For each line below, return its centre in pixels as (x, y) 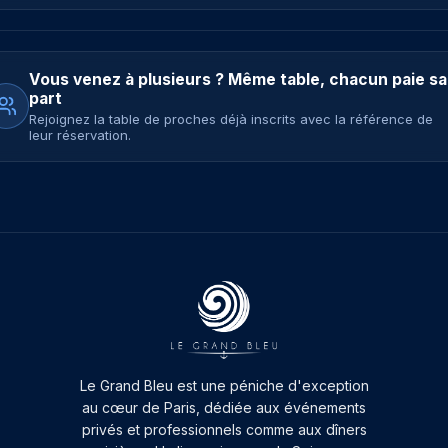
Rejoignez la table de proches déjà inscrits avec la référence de (231, 118)
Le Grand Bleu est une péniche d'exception (224, 385)
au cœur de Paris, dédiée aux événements (224, 407)
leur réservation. (80, 134)
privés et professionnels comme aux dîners (224, 429)
